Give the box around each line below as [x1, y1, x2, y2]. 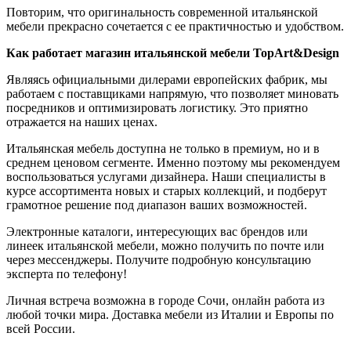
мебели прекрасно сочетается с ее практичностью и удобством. [6, 20, 344, 34]
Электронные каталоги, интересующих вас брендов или [6, 225, 308, 239]
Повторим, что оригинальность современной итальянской [6, 5, 318, 20]
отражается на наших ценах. [6, 115, 157, 129]
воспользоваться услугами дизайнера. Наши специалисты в [6, 170, 326, 184]
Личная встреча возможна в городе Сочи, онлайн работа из [6, 294, 324, 308]
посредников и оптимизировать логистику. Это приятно [6, 101, 308, 115]
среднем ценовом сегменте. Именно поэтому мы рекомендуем [6, 156, 340, 170]
